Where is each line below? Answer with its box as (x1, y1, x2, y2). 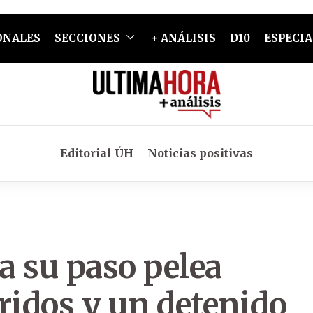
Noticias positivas (147, 146, 253, 160)
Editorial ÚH (60, 146, 133, 160)
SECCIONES (54, 31, 120, 45)
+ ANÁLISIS (151, 31, 216, 45)
